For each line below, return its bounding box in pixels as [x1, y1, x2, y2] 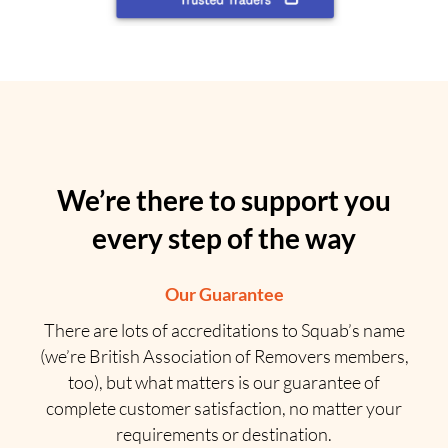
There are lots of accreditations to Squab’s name [43, 319, 405, 342]
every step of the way [92, 221, 356, 256]
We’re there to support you [57, 183, 391, 218]
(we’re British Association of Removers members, [39, 345, 409, 368]
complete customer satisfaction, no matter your [46, 397, 402, 420]
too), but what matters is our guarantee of [68, 371, 380, 394]
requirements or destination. [116, 423, 332, 446]
